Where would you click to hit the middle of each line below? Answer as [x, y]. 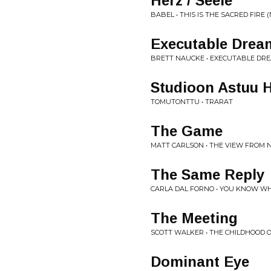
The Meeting [194, 218]
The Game [187, 131]
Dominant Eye [200, 262]
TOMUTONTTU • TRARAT [192, 102]
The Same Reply [207, 175]
